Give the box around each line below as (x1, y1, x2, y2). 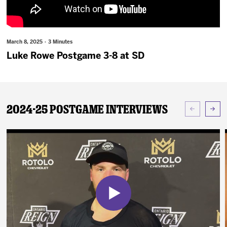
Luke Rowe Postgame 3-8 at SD (7, 52, 145, 61)
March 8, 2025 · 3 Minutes (7, 40, 73, 45)
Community (11, 60, 51, 67)
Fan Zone (11, 31, 42, 38)
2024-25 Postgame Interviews (7, 101, 168, 117)
